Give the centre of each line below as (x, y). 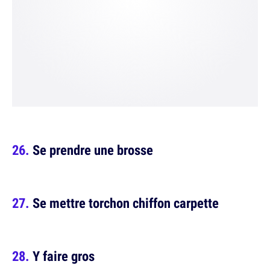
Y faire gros (64, 256)
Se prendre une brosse (93, 150)
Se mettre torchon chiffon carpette (126, 203)
